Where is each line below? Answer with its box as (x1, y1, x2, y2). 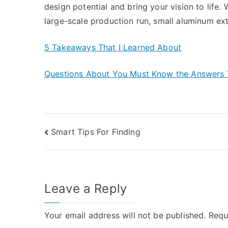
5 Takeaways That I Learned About (44, 42, 182, 52)
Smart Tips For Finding (51, 126, 140, 137)
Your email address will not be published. (44, 210, 206, 221)
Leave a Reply (44, 181, 127, 196)
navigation (44, 145, 125, 165)
